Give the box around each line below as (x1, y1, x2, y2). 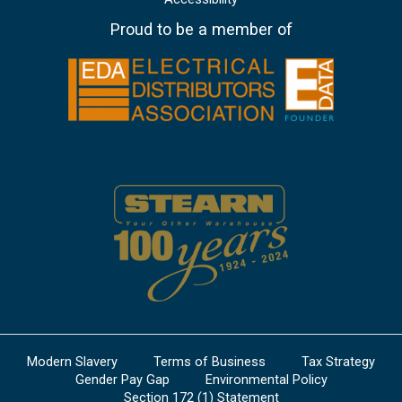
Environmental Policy (205, 371, 328, 388)
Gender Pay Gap (74, 371, 170, 388)
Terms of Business (153, 353, 266, 370)
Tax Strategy (301, 353, 375, 370)
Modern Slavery (27, 353, 118, 370)
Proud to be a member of (109, 20, 293, 39)
